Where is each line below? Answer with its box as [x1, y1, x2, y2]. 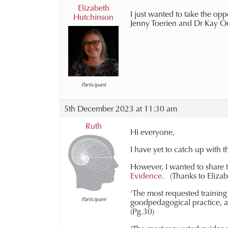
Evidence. [130, 171, 166, 181]
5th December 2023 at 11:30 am [64, 104, 177, 113]
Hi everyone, [130, 127, 175, 137]
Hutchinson [73, 12, 113, 22]
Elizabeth [77, 3, 109, 13]
